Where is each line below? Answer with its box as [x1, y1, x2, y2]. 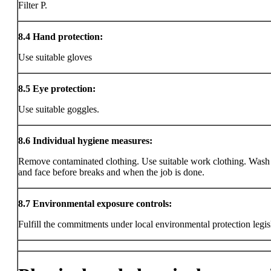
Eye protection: [33, 83, 96, 94]
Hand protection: [33, 31, 103, 42]
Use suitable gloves [18, 52, 92, 62]
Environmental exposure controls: [33, 198, 172, 209]
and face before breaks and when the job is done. [18, 167, 204, 177]
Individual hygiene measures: [33, 135, 152, 146]
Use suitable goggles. [18, 104, 99, 114]
